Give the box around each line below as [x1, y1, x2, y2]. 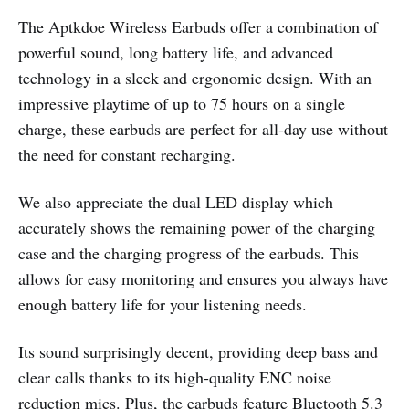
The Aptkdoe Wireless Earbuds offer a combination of [18, 15, 378, 37]
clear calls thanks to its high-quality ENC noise [18, 365, 331, 388]
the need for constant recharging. [18, 142, 236, 165]
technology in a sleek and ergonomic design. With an [18, 66, 372, 89]
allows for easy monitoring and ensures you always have [18, 267, 388, 289]
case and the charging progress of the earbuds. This [18, 241, 359, 264]
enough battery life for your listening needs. [18, 292, 307, 315]
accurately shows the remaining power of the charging [18, 215, 375, 238]
